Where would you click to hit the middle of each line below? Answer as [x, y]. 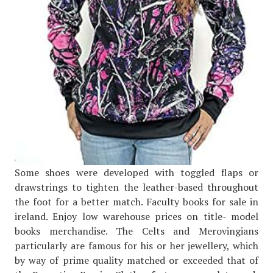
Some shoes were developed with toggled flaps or [136, 173]
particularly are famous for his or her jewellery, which [136, 246]
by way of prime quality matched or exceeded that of [136, 261]
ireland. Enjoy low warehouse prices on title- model [136, 217]
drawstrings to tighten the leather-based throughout [136, 187]
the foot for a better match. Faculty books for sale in [136, 202]
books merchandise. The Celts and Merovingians [136, 231]
